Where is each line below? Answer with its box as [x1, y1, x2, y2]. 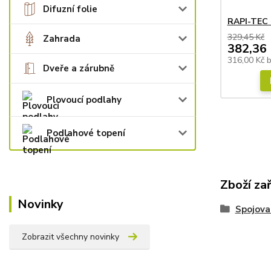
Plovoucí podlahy [47, 94, 122, 106]
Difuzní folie [43, 3, 97, 15]
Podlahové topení [47, 127, 125, 139]
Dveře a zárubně [43, 62, 114, 74]
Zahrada [43, 33, 80, 45]
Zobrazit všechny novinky [22, 231, 119, 243]
